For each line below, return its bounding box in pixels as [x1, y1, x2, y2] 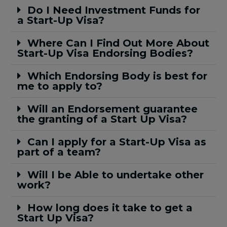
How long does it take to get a [27, 202, 193, 214]
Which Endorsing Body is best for [27, 70, 208, 83]
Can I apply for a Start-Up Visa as [27, 136, 207, 148]
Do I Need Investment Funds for [27, 4, 201, 17]
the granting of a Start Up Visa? [17, 113, 187, 126]
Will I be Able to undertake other [27, 169, 204, 181]
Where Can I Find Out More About [27, 37, 210, 50]
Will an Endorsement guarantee [27, 103, 198, 116]
